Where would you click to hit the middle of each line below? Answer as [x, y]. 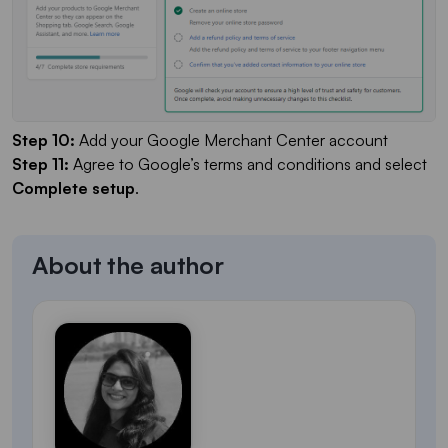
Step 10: [43, 140]
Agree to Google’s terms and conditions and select [248, 164]
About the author [128, 265]
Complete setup [73, 188]
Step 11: [40, 164]
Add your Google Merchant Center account [231, 140]
